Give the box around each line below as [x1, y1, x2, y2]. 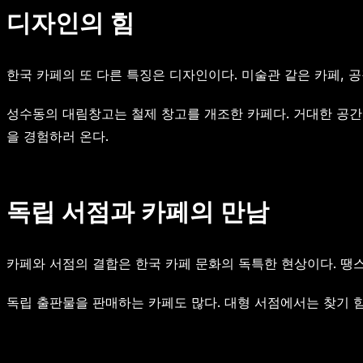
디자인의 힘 [6, 7, 135, 37]
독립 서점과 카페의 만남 [6, 196, 269, 226]
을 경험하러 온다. [6, 127, 109, 144]
